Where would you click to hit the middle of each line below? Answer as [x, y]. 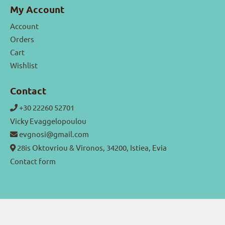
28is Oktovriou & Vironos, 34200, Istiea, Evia [91, 147]
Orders [22, 39]
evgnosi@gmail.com [53, 134]
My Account [37, 10]
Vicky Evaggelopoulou [48, 121]
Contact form [33, 161]
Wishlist [24, 65]
